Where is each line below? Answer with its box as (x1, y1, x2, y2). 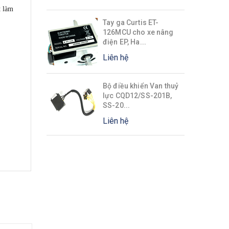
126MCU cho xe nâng (103, 28, 174, 36)
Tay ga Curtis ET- (103, 18, 159, 27)
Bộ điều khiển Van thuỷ (103, 81, 179, 90)
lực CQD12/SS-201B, (103, 91, 172, 100)
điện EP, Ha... (103, 37, 146, 46)
